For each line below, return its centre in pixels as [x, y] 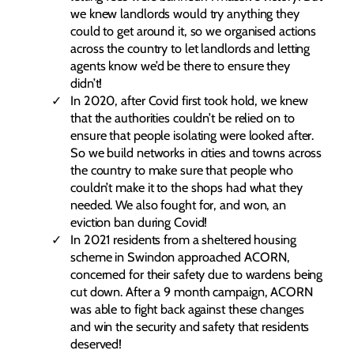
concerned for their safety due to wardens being [197, 275]
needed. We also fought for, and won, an [179, 205]
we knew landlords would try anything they [185, 14]
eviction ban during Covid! [139, 222]
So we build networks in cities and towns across [196, 153]
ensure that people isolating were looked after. [192, 136]
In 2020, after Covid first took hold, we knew [189, 101]
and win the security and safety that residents [190, 327]
